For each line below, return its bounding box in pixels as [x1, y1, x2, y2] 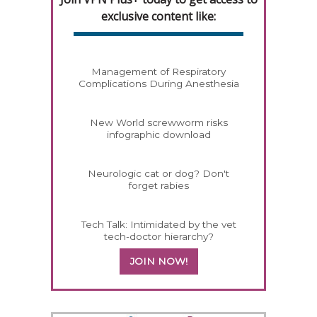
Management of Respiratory [91, 65, 226, 77]
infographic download [106, 128, 211, 140]
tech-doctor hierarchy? [103, 230, 214, 242]
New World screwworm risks [89, 116, 228, 128]
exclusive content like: [101, 8, 216, 24]
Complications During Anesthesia [78, 77, 239, 89]
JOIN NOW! [129, 255, 188, 267]
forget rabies [128, 179, 189, 191]
